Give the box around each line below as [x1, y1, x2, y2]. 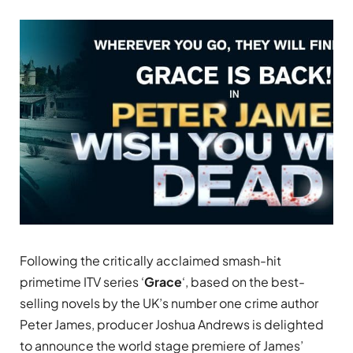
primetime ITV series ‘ [20, 273, 144, 291]
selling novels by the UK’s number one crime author [20, 295, 318, 312]
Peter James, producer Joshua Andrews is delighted [20, 316, 324, 333]
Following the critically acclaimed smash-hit [20, 252, 281, 269]
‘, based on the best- [182, 273, 305, 291]
